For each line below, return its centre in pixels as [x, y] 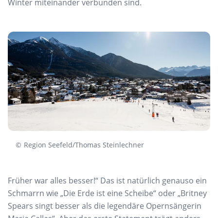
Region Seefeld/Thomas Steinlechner [84, 145]
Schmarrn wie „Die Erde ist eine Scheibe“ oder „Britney [107, 193]
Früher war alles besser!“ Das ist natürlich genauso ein [107, 181]
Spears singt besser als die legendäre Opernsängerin [105, 206]
